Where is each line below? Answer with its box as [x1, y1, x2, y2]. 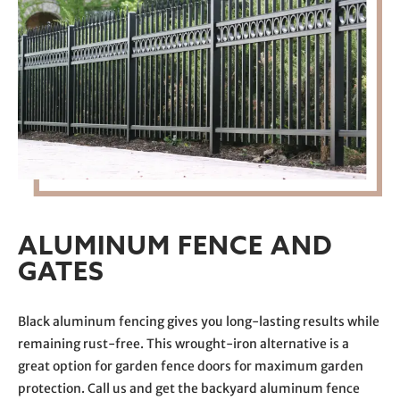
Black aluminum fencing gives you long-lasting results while [18, 313, 379, 330]
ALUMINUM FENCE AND [18, 229, 333, 262]
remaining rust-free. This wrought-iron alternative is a [18, 336, 349, 353]
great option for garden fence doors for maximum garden [18, 358, 363, 375]
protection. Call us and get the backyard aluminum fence [18, 380, 360, 397]
